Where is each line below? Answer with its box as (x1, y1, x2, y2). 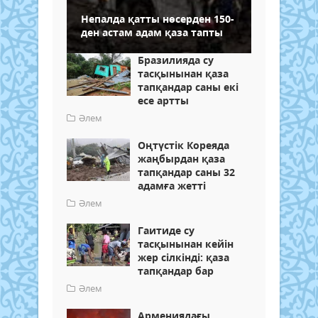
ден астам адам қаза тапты (81, 26, 223, 40)
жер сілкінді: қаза (138, 251, 229, 265)
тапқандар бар (138, 264, 214, 278)
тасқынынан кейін (138, 237, 234, 251)
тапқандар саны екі (138, 80, 238, 94)
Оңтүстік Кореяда (138, 138, 229, 153)
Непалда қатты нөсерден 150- (81, 12, 234, 26)
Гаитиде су (138, 224, 194, 238)
